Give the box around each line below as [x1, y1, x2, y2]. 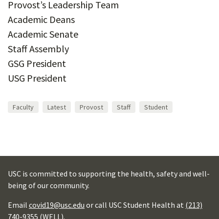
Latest [47, 103, 66, 111]
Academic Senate [8, 28, 78, 40]
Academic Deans [8, 13, 75, 25]
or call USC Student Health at [85, 200, 185, 210]
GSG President [8, 57, 66, 69]
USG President [8, 72, 66, 84]
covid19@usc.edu [29, 200, 85, 210]
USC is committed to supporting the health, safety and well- [8, 169, 210, 178]
